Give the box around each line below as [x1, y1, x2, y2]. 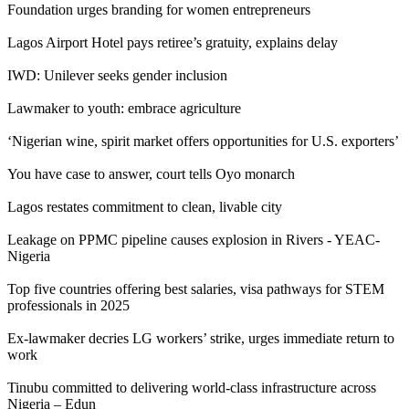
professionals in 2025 [7, 297, 130, 313]
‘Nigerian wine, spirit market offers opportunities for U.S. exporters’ [7, 132, 399, 149]
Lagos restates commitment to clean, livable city [7, 198, 282, 215]
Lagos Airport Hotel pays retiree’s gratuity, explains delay [7, 34, 338, 50]
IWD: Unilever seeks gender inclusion [7, 67, 227, 83]
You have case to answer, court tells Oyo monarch [7, 165, 295, 182]
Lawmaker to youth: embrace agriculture [7, 100, 241, 116]
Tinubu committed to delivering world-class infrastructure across [7, 379, 376, 395]
